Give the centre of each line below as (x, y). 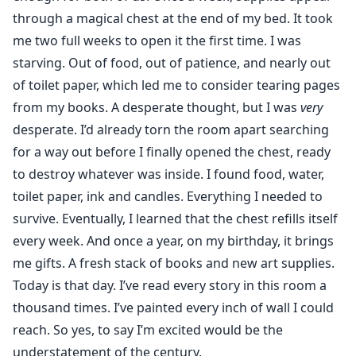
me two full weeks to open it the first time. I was (157, 41)
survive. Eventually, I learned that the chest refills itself (175, 219)
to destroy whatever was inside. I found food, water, (168, 174)
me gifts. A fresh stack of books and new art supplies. (174, 263)
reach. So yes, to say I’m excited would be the (148, 330)
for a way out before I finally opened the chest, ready (172, 152)
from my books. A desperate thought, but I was (157, 108)
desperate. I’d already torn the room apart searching (171, 130)
